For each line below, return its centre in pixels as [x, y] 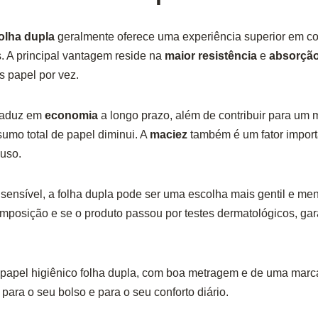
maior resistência [210, 56]
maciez [168, 135]
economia [71, 116]
